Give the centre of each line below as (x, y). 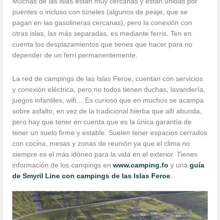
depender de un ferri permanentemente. (75, 55)
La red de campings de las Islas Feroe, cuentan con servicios (108, 79)
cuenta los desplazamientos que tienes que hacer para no (103, 44)
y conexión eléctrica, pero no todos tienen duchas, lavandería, (109, 90)
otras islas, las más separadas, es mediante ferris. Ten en (102, 34)
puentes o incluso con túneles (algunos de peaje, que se (100, 12)
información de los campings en (63, 165)
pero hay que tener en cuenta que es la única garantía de (102, 122)
